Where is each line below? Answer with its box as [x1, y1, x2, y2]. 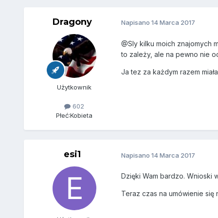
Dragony [53, 16, 92, 27]
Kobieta [70, 111, 93, 120]
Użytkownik [57, 83, 92, 91]
